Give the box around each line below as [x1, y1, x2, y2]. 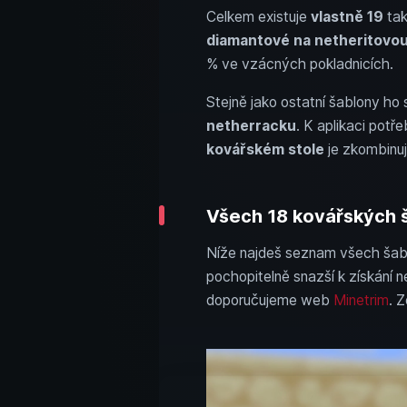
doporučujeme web [205, 291, 333, 309]
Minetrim [333, 291, 389, 309]
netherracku [205, 116, 296, 134]
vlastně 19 [310, 7, 383, 25]
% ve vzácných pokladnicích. [205, 55, 393, 73]
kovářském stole [205, 140, 324, 158]
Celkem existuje [205, 7, 311, 25]
